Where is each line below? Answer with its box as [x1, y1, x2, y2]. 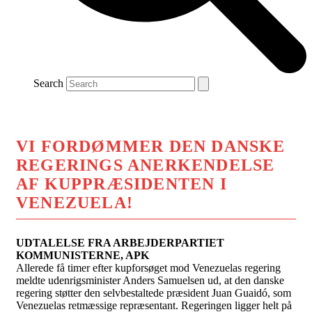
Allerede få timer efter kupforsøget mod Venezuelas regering [16, 261, 281, 274]
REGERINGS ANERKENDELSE [16, 155, 275, 174]
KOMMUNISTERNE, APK [16, 249, 149, 261]
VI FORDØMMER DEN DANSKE [16, 136, 286, 155]
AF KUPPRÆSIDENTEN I [16, 174, 227, 193]
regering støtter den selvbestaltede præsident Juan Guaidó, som [16, 286, 291, 299]
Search [33, 77, 63, 89]
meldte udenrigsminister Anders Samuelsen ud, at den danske [16, 274, 284, 286]
